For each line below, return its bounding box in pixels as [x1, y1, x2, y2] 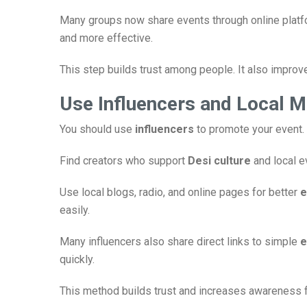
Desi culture [188, 154, 251, 167]
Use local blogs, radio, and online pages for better [60, 186, 300, 199]
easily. [60, 204, 90, 217]
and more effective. [60, 32, 153, 45]
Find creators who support [60, 154, 188, 167]
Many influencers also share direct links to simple [60, 235, 300, 248]
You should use [60, 123, 135, 136]
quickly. [60, 253, 95, 266]
